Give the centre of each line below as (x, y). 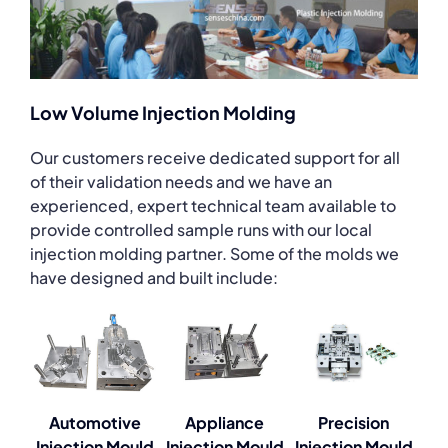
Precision (353, 423)
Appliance (224, 423)
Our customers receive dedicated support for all (215, 158)
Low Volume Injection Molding (163, 113)
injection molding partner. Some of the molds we (214, 254)
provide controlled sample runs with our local (201, 230)
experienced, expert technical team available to (213, 206)
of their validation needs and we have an (181, 182)
